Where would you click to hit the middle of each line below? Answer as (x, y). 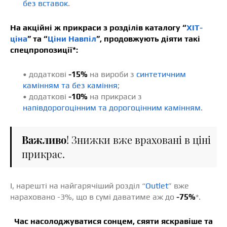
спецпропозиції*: (44, 50)
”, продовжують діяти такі (148, 39)
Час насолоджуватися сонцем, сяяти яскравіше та (113, 221)
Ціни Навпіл (72, 39)
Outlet (157, 185)
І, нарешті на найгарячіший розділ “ (78, 185)
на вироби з (112, 74)
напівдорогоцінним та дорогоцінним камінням (112, 107)
